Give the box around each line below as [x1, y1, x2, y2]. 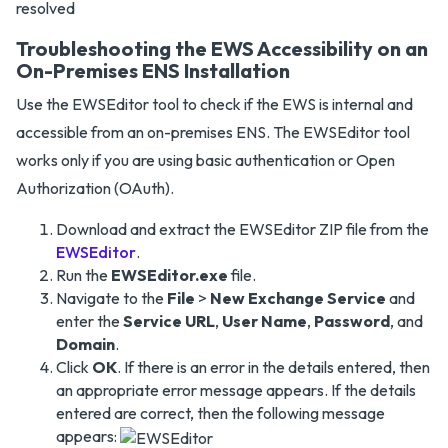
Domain [56, 334, 115, 355]
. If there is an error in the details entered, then [117, 357, 430, 378]
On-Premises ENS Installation [16, 58, 290, 84]
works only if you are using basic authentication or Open [16, 150, 395, 171]
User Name [222, 311, 307, 332]
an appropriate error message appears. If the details [56, 380, 416, 401]
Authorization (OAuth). [16, 178, 174, 199]
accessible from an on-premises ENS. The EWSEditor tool [16, 122, 410, 143]
